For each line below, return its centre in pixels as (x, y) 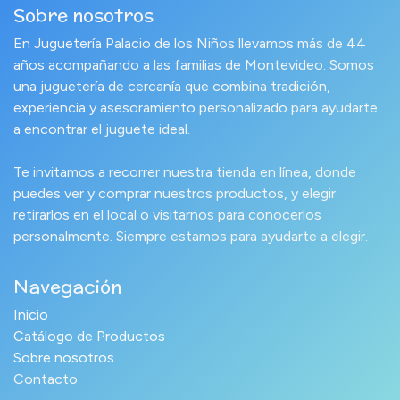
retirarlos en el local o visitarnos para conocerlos (167, 214)
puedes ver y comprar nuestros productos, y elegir (175, 193)
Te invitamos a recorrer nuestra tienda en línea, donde (185, 171)
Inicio (31, 314)
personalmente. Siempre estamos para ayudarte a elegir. (191, 236)
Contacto (46, 379)
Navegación (67, 286)
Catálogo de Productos (89, 336)
